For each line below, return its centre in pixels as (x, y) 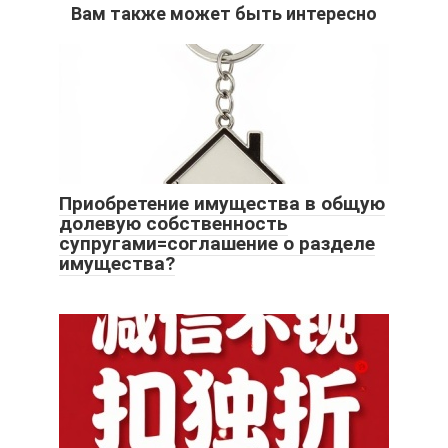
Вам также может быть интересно (224, 13)
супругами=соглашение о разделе (217, 243)
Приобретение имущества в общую (222, 203)
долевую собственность (173, 223)
